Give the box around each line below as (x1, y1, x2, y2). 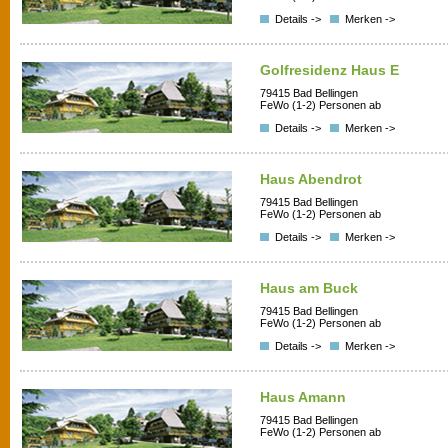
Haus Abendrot (260, 171, 362, 187)
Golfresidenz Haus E (260, 62, 399, 78)
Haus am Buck (260, 280, 358, 296)
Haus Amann (260, 389, 346, 405)
